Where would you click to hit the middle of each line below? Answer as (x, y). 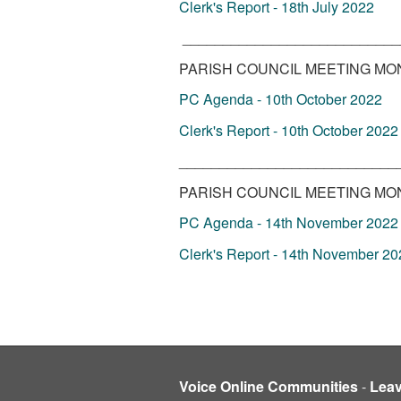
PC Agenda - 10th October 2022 (280, 99)
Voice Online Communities (268, 386)
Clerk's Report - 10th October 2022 (288, 130)
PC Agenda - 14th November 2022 (288, 222)
